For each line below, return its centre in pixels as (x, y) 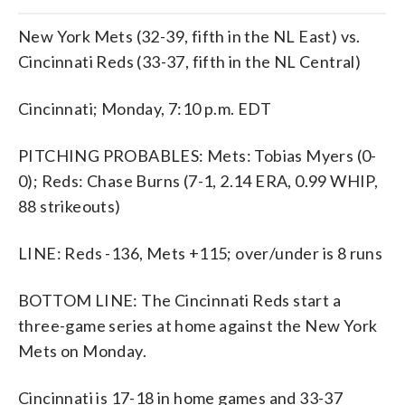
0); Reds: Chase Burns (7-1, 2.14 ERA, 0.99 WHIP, (198, 180)
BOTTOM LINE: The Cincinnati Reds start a (179, 300)
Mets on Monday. (82, 350)
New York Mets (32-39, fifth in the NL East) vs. (189, 36)
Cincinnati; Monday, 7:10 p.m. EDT (145, 108)
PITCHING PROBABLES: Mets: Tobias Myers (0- (198, 155)
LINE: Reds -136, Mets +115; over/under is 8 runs (201, 253)
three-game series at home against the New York (198, 325)
